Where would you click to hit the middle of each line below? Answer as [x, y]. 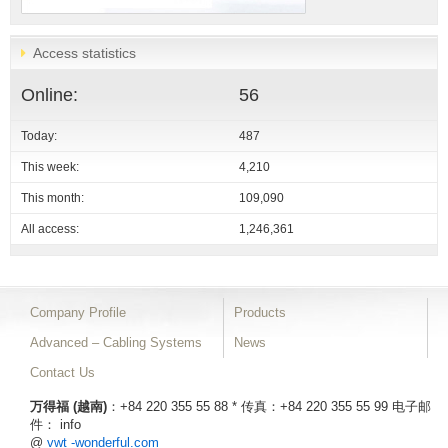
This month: [52, 197]
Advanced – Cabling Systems [116, 342]
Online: [49, 94]
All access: [50, 228]
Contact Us [62, 372]
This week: [50, 166]
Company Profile [78, 312]
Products [260, 312]
